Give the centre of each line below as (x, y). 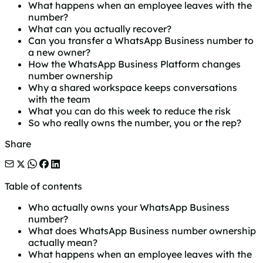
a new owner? (59, 53)
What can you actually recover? (100, 29)
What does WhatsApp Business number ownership (142, 231)
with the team (59, 100)
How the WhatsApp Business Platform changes (134, 64)
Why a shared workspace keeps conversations (133, 88)
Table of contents (43, 186)
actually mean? (63, 243)
